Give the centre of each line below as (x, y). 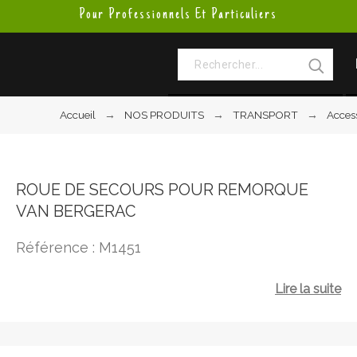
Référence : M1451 (78, 247)
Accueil (78, 115)
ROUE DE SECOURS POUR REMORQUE (162, 190)
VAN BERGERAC (76, 211)
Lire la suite (308, 289)
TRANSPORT (266, 115)
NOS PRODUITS (165, 115)
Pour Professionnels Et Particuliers (178, 15)
